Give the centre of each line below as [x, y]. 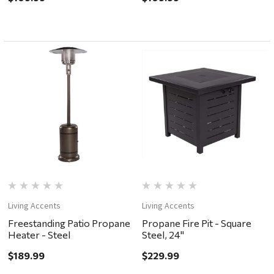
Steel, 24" [163, 235]
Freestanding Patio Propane [69, 223]
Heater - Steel [39, 235]
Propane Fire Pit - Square [196, 223]
